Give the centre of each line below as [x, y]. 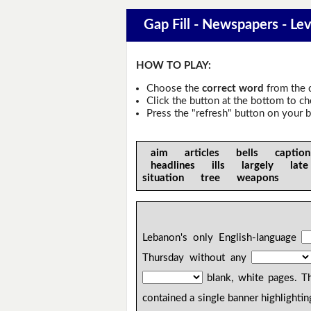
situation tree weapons [214, 178]
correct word [233, 88]
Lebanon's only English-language [222, 238]
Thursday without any [197, 258]
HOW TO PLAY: [174, 66]
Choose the [174, 88]
